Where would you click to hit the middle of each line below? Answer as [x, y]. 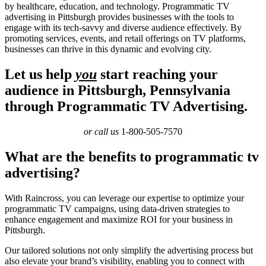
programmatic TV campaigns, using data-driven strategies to [117, 208]
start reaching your [157, 74]
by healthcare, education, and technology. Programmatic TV [117, 6]
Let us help [40, 74]
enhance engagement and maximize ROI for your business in [119, 219]
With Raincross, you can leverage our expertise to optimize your [124, 198]
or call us [102, 131]
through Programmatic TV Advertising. [126, 106]
